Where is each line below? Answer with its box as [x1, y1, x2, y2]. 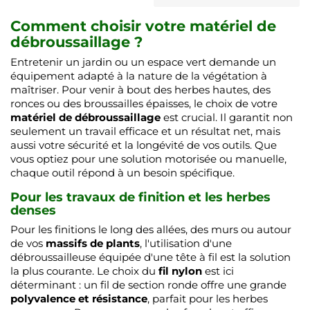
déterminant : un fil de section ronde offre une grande [10, 277, 286, 291]
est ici [202, 264, 234, 277]
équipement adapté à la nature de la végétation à [10, 69, 267, 82]
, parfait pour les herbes [147, 291, 268, 305]
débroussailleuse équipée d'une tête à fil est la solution [10, 250, 291, 264]
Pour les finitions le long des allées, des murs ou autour [10, 222, 291, 236]
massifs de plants [46, 236, 140, 250]
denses [10, 202, 56, 218]
